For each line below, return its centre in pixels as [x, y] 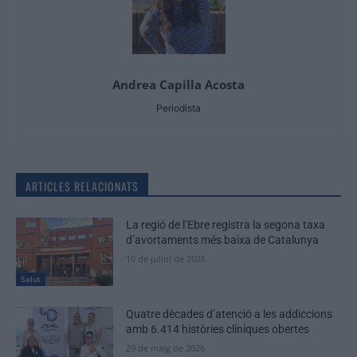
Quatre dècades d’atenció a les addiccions [229, 314]
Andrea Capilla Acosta [178, 84]
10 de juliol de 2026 [166, 258]
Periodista [178, 108]
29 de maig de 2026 [166, 347]
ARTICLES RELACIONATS [82, 186]
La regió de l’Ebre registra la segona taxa [226, 224]
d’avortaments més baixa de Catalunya [223, 239]
